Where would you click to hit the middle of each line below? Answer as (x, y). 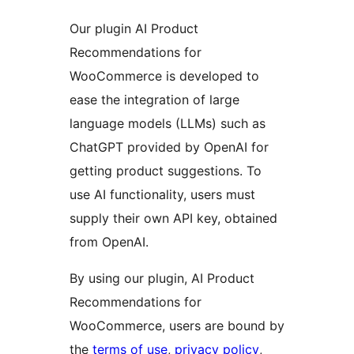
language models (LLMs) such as (168, 124)
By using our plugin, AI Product (162, 279)
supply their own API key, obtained (173, 218)
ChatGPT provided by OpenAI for (169, 147)
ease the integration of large (154, 100)
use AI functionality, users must (162, 195)
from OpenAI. (109, 242)
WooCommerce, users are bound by (177, 326)
